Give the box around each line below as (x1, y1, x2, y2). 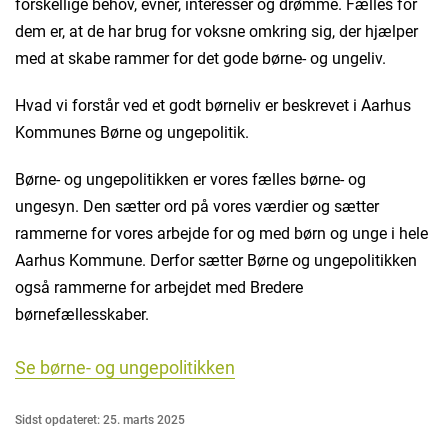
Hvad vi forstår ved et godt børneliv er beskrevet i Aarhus (15, 96, 411, 116)
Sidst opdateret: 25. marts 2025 (15, 413, 185, 428)
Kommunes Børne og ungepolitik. (15, 123, 249, 143)
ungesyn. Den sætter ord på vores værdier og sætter (15, 197, 379, 217)
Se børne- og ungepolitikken (15, 357, 235, 379)
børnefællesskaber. (15, 305, 149, 325)
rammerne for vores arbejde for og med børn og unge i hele (15, 224, 428, 244)
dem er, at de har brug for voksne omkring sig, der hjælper (15, 22, 418, 42)
